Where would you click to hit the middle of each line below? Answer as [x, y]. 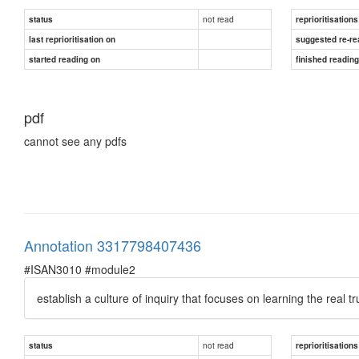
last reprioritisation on [72, 39]
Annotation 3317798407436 [113, 245]
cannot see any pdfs [75, 141]
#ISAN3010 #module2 [80, 269]
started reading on [65, 59]
